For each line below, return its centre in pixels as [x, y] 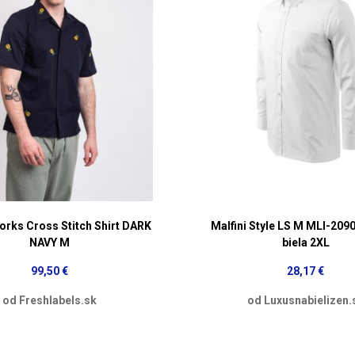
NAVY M [49, 242]
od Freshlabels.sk [49, 300]
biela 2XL [305, 242]
